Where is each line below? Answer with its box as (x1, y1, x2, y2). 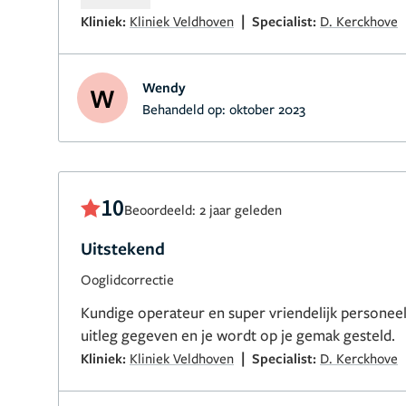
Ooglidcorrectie (81, 270, 174, 288)
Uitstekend (81, 237, 165, 260)
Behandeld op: (142, 100, 229, 118)
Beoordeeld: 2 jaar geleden (124, 200, 282, 218)
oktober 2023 (229, 100, 305, 118)
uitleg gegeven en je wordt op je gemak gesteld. (81, 324, 395, 345)
